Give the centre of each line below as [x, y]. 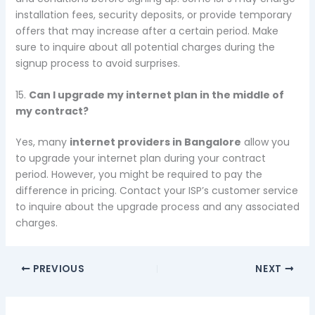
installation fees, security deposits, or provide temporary [153, 14]
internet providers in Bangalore [155, 142]
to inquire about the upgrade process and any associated [157, 207]
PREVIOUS [58, 269]
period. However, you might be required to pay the [139, 175]
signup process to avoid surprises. [97, 63]
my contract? [52, 111]
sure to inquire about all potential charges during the [145, 47]
